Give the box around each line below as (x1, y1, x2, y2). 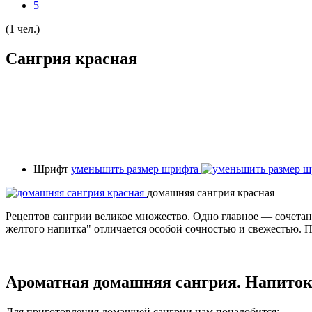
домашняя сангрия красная (147, 186, 274, 198)
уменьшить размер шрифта (71, 162, 198, 175)
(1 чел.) (6, 23, 40, 35)
